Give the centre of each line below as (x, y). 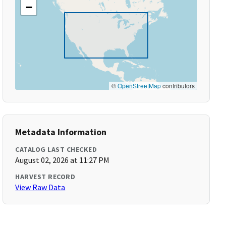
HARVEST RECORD (45, 177)
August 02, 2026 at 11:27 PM (63, 160)
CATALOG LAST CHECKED (56, 149)
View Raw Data (40, 187)
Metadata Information (61, 132)
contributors (178, 86)
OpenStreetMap (139, 86)
